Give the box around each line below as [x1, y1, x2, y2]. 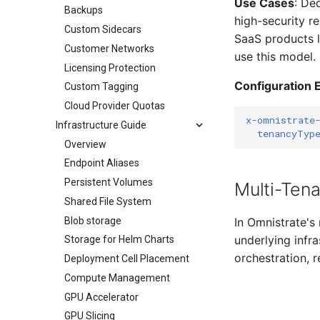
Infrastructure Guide [56, 119, 146, 131]
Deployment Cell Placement [64, 253, 189, 264]
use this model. [234, 49, 316, 64]
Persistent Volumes [64, 176, 153, 188]
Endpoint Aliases [64, 157, 139, 169]
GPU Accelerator [64, 291, 139, 303]
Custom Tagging [64, 81, 139, 93]
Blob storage [64, 214, 121, 226]
